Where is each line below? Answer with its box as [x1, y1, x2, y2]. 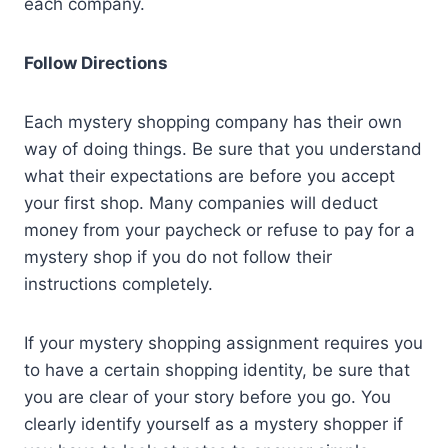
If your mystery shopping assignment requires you [24, 332, 423, 353]
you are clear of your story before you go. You [24, 386, 391, 407]
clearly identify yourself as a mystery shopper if [24, 413, 403, 434]
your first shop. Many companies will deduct [24, 192, 378, 213]
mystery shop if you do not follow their [24, 246, 332, 267]
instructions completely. [24, 273, 213, 294]
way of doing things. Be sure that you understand [24, 138, 422, 159]
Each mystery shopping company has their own [24, 111, 402, 132]
